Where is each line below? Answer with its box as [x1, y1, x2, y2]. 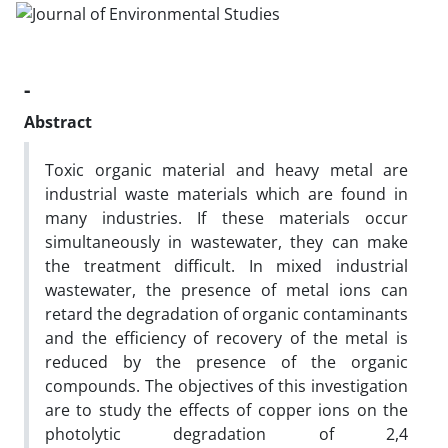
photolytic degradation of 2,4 [45, 422, 408, 445]
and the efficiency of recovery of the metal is [45, 326, 408, 349]
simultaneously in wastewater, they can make [45, 230, 408, 253]
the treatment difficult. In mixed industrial [45, 254, 408, 277]
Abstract [24, 110, 92, 133]
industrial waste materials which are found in [45, 182, 408, 205]
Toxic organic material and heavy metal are [45, 158, 408, 181]
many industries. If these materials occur [45, 206, 408, 229]
